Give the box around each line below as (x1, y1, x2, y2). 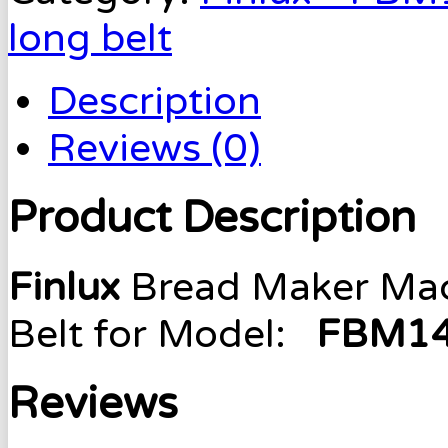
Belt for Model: (8, 310, 316, 358)
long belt (8, 14, 172, 62)
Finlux (8, 263, 130, 311)
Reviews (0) (48, 124, 261, 172)
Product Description (8, 191, 416, 244)
